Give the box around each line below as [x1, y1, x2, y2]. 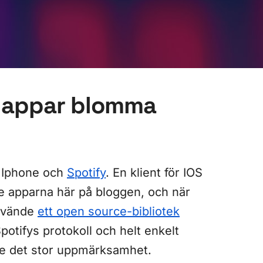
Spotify [67, 165, 106, 180]
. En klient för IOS [106, 165, 203, 180]
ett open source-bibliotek [38, 204, 180, 218]
